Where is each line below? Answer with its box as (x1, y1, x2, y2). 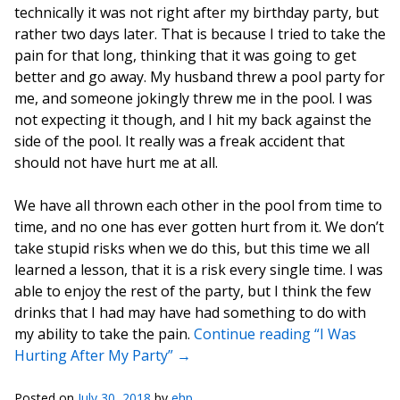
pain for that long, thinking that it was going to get (14, 46, 356, 65)
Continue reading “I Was (194, 324, 356, 344)
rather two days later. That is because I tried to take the (14, 24, 386, 44)
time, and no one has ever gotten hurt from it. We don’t (14, 217, 384, 237)
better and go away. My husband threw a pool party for (14, 67, 385, 87)
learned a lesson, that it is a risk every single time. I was (14, 260, 383, 279)
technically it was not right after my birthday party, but (14, 3, 379, 22)
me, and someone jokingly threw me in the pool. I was (14, 88, 372, 108)
